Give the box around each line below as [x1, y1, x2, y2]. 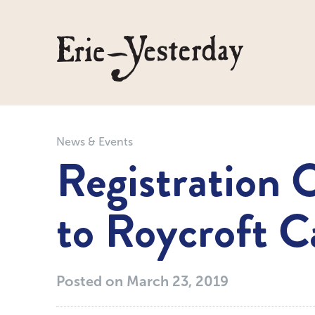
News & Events [56, 136, 133, 148]
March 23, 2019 [127, 274, 229, 289]
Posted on [56, 274, 127, 289]
